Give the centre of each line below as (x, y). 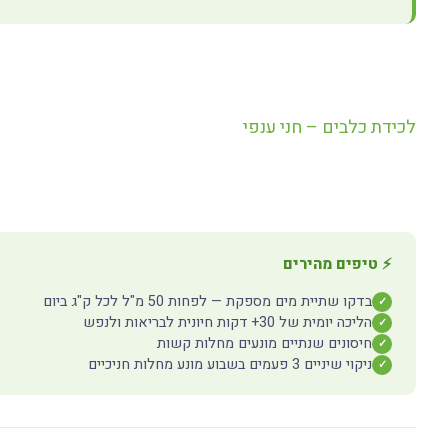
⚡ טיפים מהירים (337, 264)
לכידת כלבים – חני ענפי (329, 127)
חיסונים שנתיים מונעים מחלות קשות (264, 343)
